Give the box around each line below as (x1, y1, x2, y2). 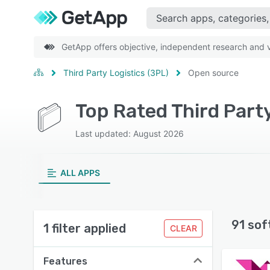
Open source (188, 67, 239, 78)
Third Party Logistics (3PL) (63, 67, 169, 78)
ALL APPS (60, 168, 100, 178)
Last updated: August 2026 (75, 128, 184, 139)
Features (43, 256, 87, 267)
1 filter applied (43, 221, 126, 236)
